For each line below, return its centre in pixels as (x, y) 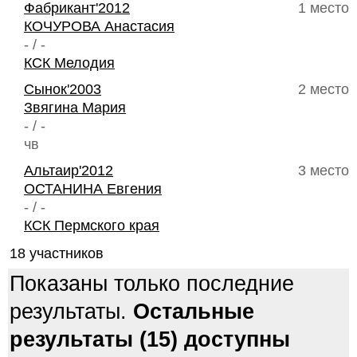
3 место (324, 171)
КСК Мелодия (69, 63)
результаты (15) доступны (150, 339)
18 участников (57, 253)
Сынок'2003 (63, 89)
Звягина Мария (75, 108)
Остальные (194, 312)
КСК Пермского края (92, 226)
